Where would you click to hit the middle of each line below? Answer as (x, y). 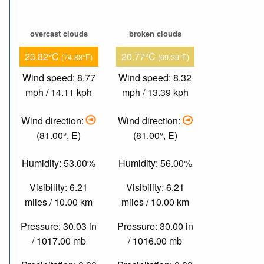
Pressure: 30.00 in (155, 226)
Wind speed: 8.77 (59, 78)
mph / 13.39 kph (155, 93)
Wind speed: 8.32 (155, 78)
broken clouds (155, 33)
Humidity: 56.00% (155, 163)
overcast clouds (59, 33)
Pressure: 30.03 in (59, 226)
